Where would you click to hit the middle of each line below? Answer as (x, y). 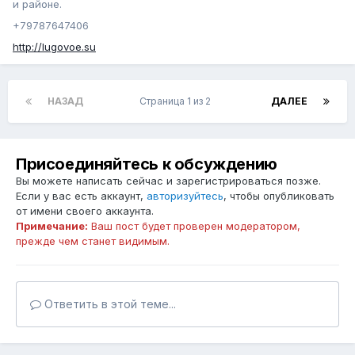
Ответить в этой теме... (109, 304)
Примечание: (52, 226)
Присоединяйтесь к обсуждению (147, 164)
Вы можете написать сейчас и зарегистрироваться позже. (168, 181)
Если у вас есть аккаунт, (81, 196)
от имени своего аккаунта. (85, 211)
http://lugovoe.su (54, 47)
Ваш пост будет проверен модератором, (194, 226)
